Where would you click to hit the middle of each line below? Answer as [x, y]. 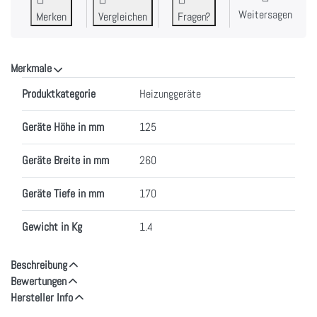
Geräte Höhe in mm [63, 127]
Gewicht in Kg [52, 226]
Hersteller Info [42, 297]
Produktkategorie [59, 93]
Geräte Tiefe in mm [63, 193]
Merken [51, 16]
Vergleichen [123, 16]
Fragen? [194, 16]
